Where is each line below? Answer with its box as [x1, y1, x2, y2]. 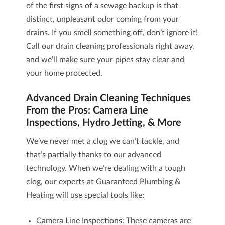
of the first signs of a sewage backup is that [26, 2, 178, 10]
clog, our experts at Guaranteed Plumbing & [26, 178, 180, 186]
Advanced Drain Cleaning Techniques [26, 93, 191, 103]
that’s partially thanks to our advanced [26, 151, 161, 159]
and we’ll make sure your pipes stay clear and [26, 56, 184, 64]
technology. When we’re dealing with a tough [26, 164, 185, 172]
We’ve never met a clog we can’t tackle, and [26, 137, 179, 145]
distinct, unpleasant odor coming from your [26, 15, 179, 23]
